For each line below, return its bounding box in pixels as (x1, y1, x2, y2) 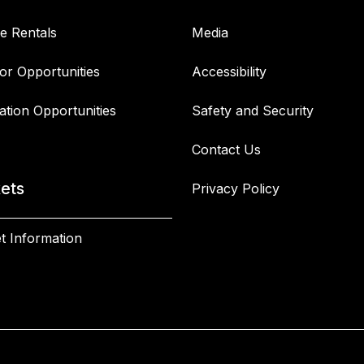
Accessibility (192, 63, 266, 80)
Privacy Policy (192, 180, 279, 197)
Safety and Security (192, 102, 314, 119)
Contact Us (192, 141, 261, 158)
